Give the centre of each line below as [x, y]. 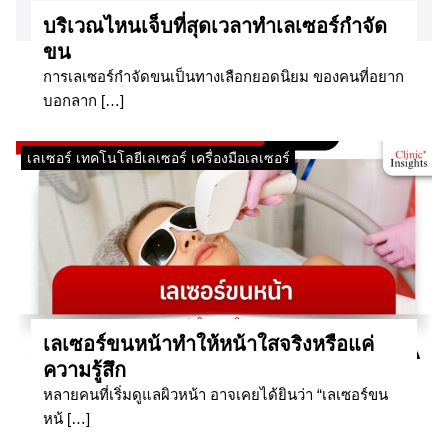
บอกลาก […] [83, 100]
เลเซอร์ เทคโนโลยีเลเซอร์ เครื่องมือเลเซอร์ [158, 157]
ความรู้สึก [84, 369]
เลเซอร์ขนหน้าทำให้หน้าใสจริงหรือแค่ [208, 343]
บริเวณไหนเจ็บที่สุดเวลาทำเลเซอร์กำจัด [215, 25]
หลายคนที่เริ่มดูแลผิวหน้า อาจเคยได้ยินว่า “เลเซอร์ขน [215, 394]
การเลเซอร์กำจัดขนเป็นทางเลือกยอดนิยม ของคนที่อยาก [223, 76]
